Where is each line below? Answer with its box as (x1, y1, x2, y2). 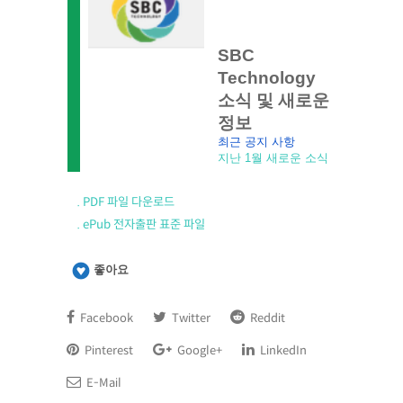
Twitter (169, 310, 210, 326)
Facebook (77, 310, 133, 326)
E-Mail (84, 375, 121, 390)
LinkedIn (257, 343, 307, 358)
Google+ (175, 343, 222, 358)
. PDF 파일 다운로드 (77, 194, 175, 210)
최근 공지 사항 (217, 135, 295, 148)
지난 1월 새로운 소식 (217, 151, 328, 165)
